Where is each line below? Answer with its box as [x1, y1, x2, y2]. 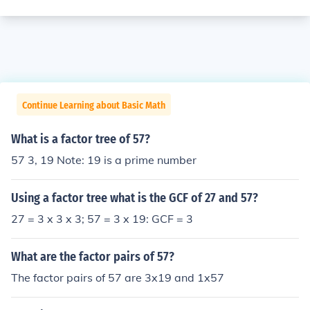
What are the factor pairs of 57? [11, 249, 174, 264]
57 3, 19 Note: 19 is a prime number [11, 153, 197, 167]
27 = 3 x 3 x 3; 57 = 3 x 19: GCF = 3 [11, 212, 193, 226]
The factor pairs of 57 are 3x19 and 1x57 [11, 271, 224, 284]
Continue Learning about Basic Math [22, 100, 165, 111]
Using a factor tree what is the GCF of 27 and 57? [11, 190, 258, 206]
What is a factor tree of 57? [11, 131, 150, 147]
